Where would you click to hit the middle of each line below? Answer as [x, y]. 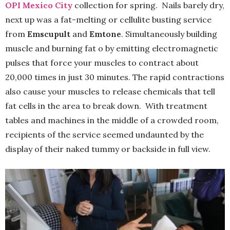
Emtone [105, 34]
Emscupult [49, 34]
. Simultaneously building [169, 34]
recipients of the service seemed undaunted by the [104, 134]
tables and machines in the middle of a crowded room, [112, 120]
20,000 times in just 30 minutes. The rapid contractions [115, 77]
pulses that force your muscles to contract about [102, 62]
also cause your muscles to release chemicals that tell [110, 91]
